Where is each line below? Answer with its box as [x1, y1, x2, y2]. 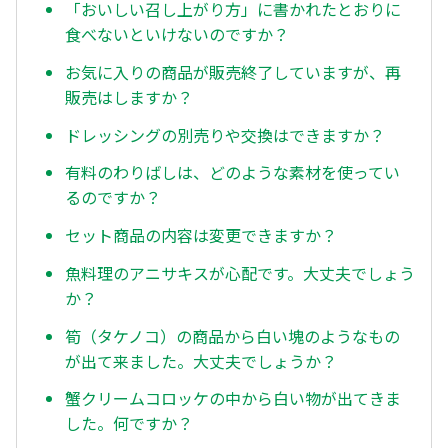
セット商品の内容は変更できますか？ [65, 223, 337, 248]
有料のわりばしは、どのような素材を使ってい [65, 160, 400, 185]
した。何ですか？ [65, 411, 193, 436]
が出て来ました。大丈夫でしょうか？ [65, 348, 337, 373]
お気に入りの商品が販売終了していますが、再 [65, 59, 401, 84]
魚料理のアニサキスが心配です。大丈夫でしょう [65, 260, 415, 285]
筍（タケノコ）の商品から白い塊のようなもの [65, 323, 400, 348]
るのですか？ [65, 185, 161, 210]
